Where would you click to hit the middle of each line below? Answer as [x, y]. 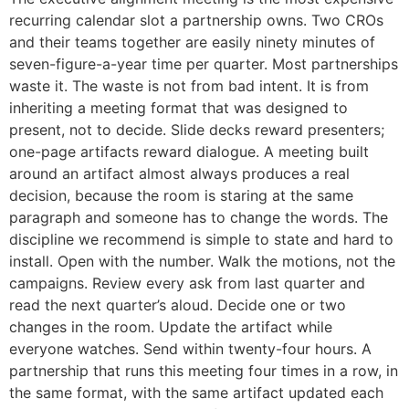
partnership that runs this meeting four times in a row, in [204, 371]
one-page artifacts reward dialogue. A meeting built [189, 152]
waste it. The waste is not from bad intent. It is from [189, 86]
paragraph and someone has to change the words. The [199, 218]
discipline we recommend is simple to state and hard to [201, 240]
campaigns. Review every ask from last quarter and [187, 283]
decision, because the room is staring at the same [181, 196]
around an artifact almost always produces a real [179, 174]
